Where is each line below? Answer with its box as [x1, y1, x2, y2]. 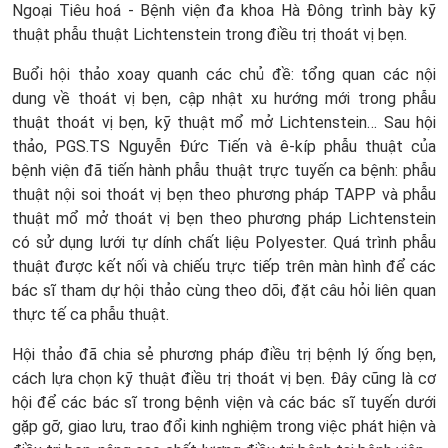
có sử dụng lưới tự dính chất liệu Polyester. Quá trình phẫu [12, 232, 436, 252]
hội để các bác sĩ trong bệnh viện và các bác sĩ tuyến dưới [12, 392, 436, 412]
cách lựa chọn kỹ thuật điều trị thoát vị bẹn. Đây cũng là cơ [12, 368, 436, 388]
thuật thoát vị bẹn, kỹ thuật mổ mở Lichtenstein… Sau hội [12, 112, 436, 132]
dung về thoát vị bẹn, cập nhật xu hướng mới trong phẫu [12, 88, 436, 108]
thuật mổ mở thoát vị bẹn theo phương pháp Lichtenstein [12, 208, 436, 228]
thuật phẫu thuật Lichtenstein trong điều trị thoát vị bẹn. [12, 24, 407, 44]
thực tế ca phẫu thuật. [12, 304, 169, 324]
